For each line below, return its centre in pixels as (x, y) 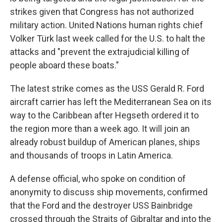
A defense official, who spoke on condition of (98, 178)
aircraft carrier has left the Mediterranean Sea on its (111, 102)
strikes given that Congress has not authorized (102, 11)
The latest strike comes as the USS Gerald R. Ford (107, 88)
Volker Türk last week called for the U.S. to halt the (108, 38)
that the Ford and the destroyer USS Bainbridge (101, 205)
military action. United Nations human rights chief (107, 25)
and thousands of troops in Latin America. (91, 155)
